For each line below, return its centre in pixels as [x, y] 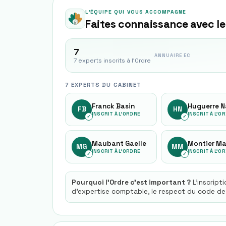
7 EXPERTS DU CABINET [103, 85]
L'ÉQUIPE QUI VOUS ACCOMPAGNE [136, 12]
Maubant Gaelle [119, 143]
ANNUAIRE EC [172, 55]
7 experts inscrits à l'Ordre [112, 61]
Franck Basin [113, 106]
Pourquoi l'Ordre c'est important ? [131, 182]
